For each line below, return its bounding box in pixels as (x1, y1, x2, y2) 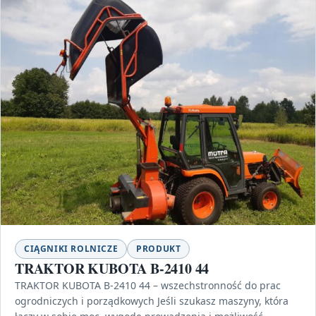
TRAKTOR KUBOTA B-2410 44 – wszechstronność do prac (15, 278, 281, 292)
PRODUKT (136, 242, 181, 255)
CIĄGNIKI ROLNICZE (24, 242, 119, 255)
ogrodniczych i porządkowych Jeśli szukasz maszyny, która (15, 293, 288, 308)
